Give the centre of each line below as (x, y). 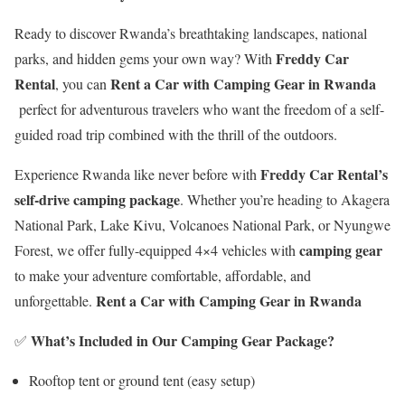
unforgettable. (55, 301)
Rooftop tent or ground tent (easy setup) (142, 381)
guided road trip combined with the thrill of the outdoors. (176, 135)
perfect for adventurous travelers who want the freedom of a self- (199, 109)
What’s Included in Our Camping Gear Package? (183, 341)
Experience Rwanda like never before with (137, 174)
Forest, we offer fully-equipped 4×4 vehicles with (157, 250)
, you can (83, 84)
